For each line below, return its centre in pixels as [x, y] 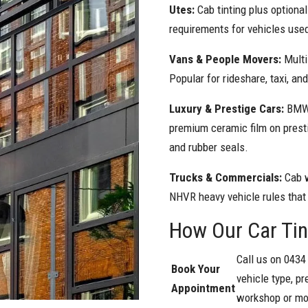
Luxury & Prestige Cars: [228, 108]
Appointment [203, 288]
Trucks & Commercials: [227, 177]
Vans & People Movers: [227, 59]
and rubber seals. [209, 147]
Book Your [196, 268]
